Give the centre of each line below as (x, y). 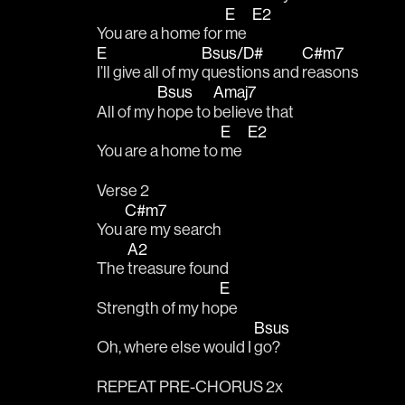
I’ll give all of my (149, 72)
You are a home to (159, 151)
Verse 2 (123, 190)
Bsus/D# (234, 53)
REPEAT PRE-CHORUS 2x (190, 386)
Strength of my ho (158, 307)
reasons (330, 72)
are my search (173, 229)
